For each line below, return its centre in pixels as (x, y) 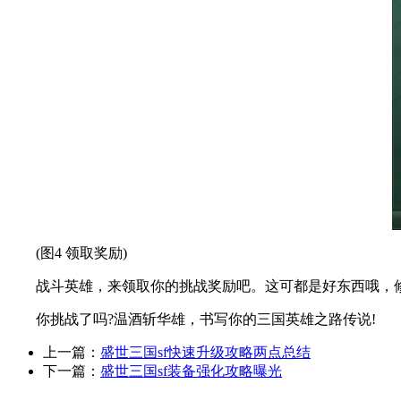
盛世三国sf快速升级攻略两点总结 (205, 352)
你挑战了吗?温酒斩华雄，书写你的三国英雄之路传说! (192, 319)
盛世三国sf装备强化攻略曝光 (191, 371)
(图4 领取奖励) (67, 252)
